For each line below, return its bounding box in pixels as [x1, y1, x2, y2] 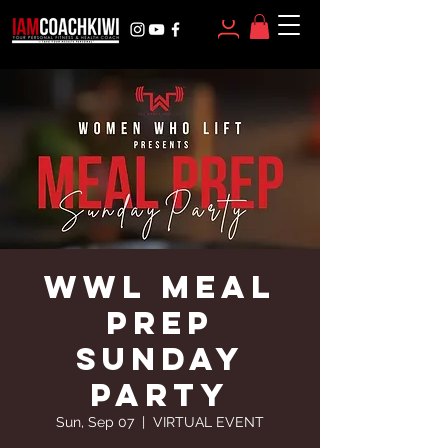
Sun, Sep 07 [56, 414, 134, 431]
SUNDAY [75, 339, 245, 380]
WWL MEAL [44, 267, 276, 308]
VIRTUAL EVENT [153, 414, 264, 431]
